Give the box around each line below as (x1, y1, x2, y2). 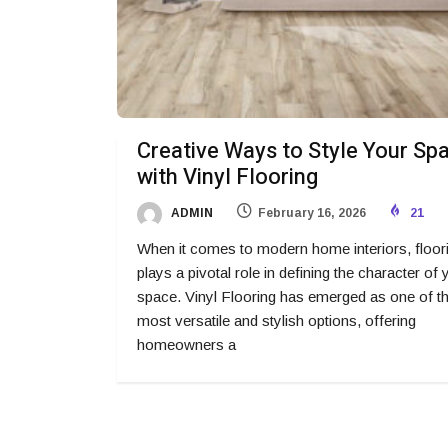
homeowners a (137, 335, 236, 353)
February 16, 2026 (258, 206, 366, 221)
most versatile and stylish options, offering (137, 311, 416, 329)
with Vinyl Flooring (137, 161, 318, 194)
